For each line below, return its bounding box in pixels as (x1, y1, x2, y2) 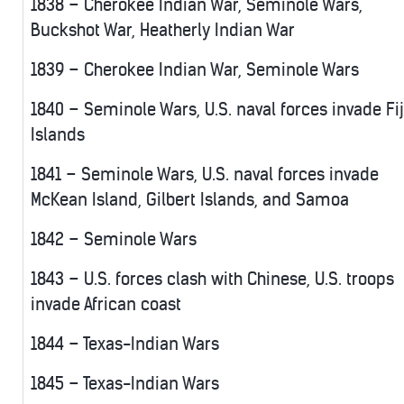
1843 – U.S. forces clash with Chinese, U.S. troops (31, 269, 394, 290)
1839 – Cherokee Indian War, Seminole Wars (31, 60, 359, 81)
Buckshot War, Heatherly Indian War (31, 20, 295, 41)
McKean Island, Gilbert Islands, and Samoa (31, 189, 349, 211)
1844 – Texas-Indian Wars (31, 334, 219, 355)
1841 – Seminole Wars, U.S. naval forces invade (31, 164, 379, 186)
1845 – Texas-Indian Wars (31, 373, 219, 395)
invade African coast (31, 294, 181, 316)
